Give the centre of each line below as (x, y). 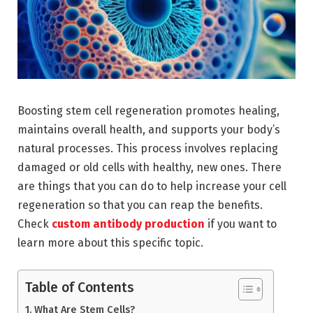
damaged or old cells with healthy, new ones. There (150, 167)
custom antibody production (128, 224)
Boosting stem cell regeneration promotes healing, (148, 110)
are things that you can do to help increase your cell (152, 186)
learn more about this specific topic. (110, 242)
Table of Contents (80, 287)
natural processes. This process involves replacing (148, 148)
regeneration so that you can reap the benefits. (140, 205)
